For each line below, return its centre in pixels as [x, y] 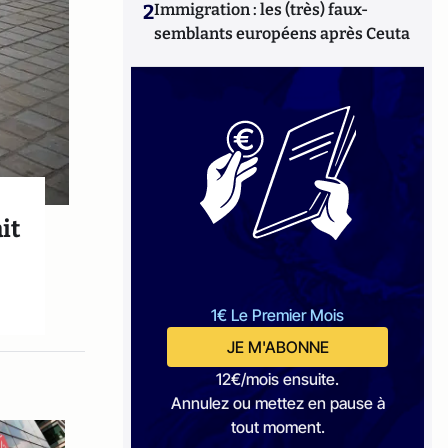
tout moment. [277, 427]
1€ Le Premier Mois [278, 315]
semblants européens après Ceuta [282, 33]
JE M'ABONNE [277, 347]
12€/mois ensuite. [278, 379]
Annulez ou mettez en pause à [277, 403]
